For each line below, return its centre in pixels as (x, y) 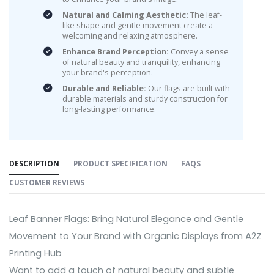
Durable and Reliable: (104, 88)
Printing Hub (35, 254)
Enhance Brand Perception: (115, 52)
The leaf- (205, 15)
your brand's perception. (107, 72)
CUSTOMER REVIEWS (47, 183)
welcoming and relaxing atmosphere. (130, 36)
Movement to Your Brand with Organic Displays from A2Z (135, 236)
